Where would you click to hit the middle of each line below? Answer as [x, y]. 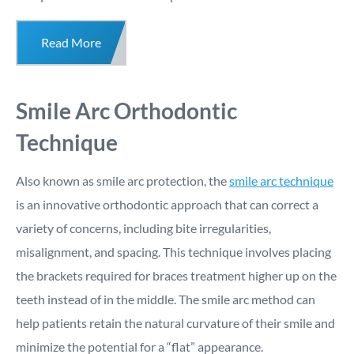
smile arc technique [281, 181]
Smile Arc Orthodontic [126, 111]
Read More [71, 43]
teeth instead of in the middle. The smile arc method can [166, 299]
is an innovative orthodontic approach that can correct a [167, 205]
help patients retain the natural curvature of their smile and [175, 323]
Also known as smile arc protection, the [122, 181]
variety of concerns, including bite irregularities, [143, 228]
